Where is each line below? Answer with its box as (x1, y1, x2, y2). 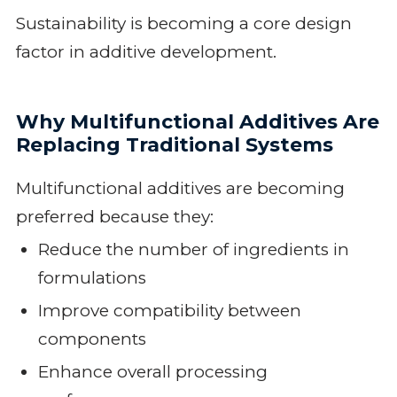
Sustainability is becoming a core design (15, 12, 352, 34)
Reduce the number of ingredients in (37, 238, 349, 260)
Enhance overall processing (37, 361, 268, 382)
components (37, 328, 146, 349)
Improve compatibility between (37, 300, 301, 321)
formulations (37, 267, 146, 288)
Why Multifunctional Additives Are (15, 109, 379, 134)
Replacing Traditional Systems (15, 132, 333, 157)
